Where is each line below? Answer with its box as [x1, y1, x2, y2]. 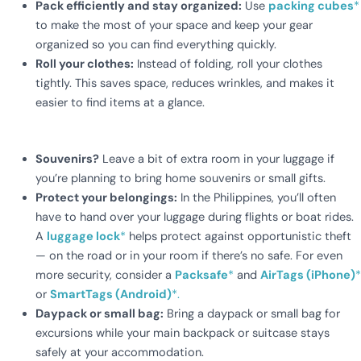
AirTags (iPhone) [259, 267, 355, 283]
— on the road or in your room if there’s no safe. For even [35, 247, 342, 263]
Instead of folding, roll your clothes [133, 56, 322, 72]
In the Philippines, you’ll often [176, 189, 336, 205]
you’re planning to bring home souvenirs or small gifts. [35, 170, 326, 186]
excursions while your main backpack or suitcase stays [35, 325, 330, 341]
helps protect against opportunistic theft [125, 228, 351, 244]
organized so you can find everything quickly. [35, 37, 276, 52]
